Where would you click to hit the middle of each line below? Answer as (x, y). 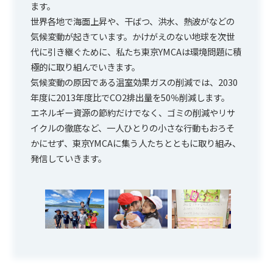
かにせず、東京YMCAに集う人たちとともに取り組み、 (136, 143)
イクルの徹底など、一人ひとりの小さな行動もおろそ (133, 127)
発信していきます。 (69, 158)
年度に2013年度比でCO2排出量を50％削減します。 (130, 97)
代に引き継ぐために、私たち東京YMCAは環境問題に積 (136, 51)
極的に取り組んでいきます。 (85, 66)
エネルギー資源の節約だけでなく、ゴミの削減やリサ (133, 112)
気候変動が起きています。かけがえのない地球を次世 (133, 36)
